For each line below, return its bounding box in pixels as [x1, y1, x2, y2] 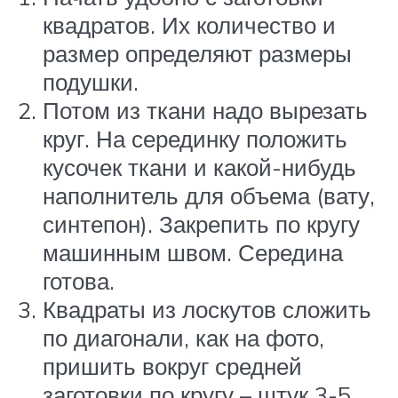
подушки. [43, 68, 139, 97]
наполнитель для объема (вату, [43, 181, 375, 211]
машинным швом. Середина [43, 238, 343, 267]
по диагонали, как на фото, [43, 323, 324, 353]
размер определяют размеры [43, 39, 352, 68]
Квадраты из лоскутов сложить [43, 295, 371, 324]
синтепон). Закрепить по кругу [43, 210, 360, 239]
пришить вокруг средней [43, 352, 302, 381]
